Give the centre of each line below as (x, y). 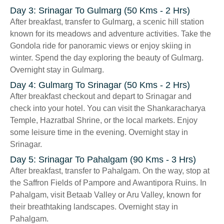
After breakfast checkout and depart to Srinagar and (101, 96)
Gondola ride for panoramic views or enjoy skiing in (100, 46)
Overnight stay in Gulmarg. (57, 70)
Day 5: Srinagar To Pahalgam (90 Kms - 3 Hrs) (103, 160)
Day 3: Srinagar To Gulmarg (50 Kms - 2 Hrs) (100, 11)
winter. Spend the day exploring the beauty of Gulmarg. (107, 58)
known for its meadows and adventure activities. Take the (110, 34)
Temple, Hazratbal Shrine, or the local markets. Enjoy (104, 120)
